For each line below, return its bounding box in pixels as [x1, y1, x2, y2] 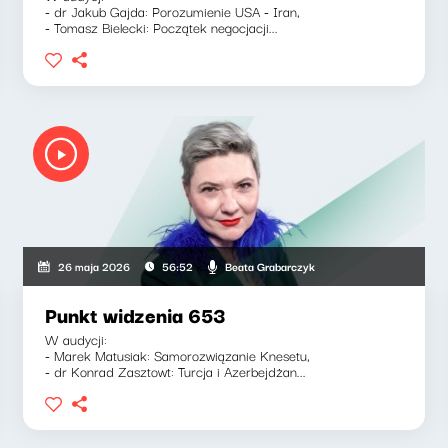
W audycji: [45, 328, 108, 350]
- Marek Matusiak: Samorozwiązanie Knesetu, [45, 344, 311, 366]
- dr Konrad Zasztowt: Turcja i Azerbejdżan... [45, 360, 307, 382]
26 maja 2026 [57, 257, 130, 275]
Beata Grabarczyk [225, 256, 316, 275]
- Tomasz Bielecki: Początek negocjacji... [45, 16, 279, 38]
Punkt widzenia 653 [45, 299, 226, 330]
